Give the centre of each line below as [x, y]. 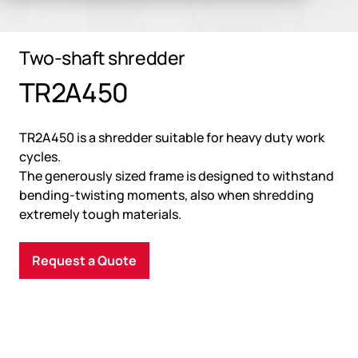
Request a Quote [84, 261]
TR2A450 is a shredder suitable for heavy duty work [172, 138]
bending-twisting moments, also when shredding [167, 195]
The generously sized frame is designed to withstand [177, 176]
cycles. [40, 157]
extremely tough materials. [100, 215]
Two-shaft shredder [102, 58]
